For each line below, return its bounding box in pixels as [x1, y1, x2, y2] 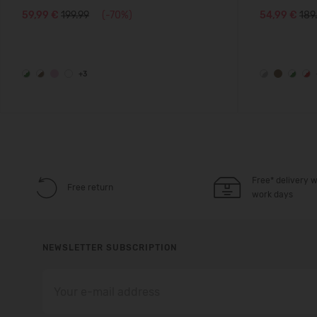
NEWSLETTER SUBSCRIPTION [42, 243, 177, 253]
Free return [67, 183, 113, 192]
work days [251, 190, 293, 200]
